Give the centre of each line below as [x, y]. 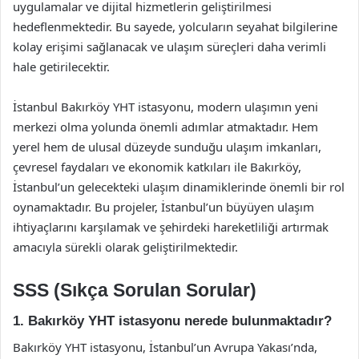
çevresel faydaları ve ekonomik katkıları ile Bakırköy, [157, 166]
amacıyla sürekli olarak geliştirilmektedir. [125, 246]
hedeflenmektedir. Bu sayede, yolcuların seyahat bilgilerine [175, 26]
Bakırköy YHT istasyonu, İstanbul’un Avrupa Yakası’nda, [165, 347]
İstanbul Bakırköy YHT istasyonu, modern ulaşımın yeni [165, 106]
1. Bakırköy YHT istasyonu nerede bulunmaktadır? [172, 321]
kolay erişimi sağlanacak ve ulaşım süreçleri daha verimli [169, 46]
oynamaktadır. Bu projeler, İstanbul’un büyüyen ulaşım [163, 206]
